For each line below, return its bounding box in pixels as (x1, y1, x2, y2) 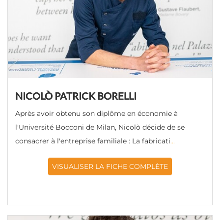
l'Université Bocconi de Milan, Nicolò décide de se (15, 123, 185, 132)
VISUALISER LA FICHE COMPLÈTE (52, 162, 168, 171)
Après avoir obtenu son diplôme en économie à (15, 109, 178, 118)
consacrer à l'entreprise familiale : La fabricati (15, 137, 170, 145)
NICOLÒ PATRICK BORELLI (15, 90, 137, 102)
